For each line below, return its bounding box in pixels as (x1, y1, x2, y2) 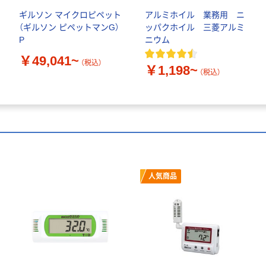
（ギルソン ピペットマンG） (19, 23, 119, 33)
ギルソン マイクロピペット (19, 10, 121, 20)
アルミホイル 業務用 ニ (145, 10, 245, 20)
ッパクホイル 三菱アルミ (145, 23, 245, 33)
